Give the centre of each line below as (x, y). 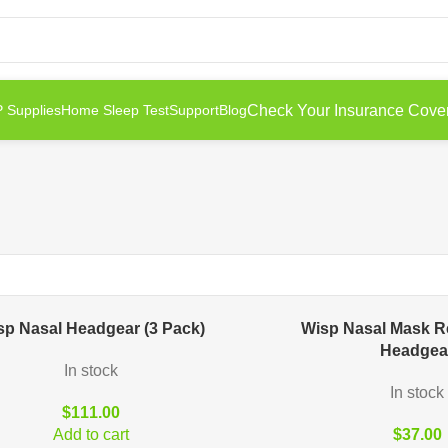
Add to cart (91, 434)
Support (194, 110)
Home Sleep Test (115, 110)
